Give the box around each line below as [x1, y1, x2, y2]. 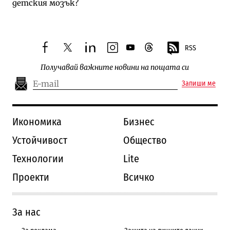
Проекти [12, 170, 49, 183]
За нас [12, 205, 41, 218]
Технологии [12, 152, 64, 165]
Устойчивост [12, 133, 67, 146]
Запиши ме [182, 79, 216, 88]
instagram [106, 46, 148, 56]
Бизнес [123, 115, 155, 128]
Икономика [12, 115, 62, 128]
